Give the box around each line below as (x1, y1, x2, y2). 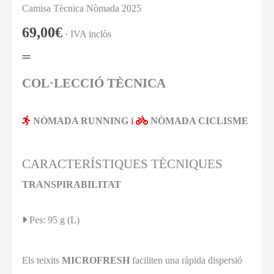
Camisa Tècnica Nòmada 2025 (22, 2, 141, 13)
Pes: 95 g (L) (27, 215, 87, 226)
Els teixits (22, 255, 62, 266)
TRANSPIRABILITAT (22, 179, 121, 190)
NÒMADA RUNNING (33, 116, 128, 127)
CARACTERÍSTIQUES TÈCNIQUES (22, 157, 223, 171)
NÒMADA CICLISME (150, 116, 248, 127)
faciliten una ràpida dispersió (130, 255, 242, 266)
